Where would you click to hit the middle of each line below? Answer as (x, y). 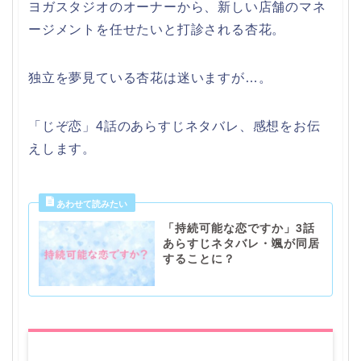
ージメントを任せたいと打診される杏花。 (157, 29)
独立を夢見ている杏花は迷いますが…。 (150, 77)
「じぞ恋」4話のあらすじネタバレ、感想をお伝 (174, 126)
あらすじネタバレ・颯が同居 (242, 243)
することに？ (199, 259)
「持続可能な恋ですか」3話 (239, 228)
